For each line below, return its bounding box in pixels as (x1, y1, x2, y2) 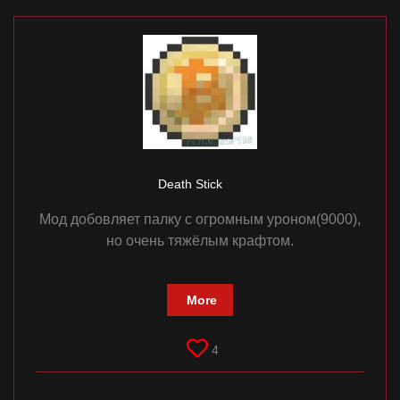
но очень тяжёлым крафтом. (106, 233, 294, 249)
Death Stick (157, 177, 226, 192)
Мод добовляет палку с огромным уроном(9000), (39, 212, 361, 228)
